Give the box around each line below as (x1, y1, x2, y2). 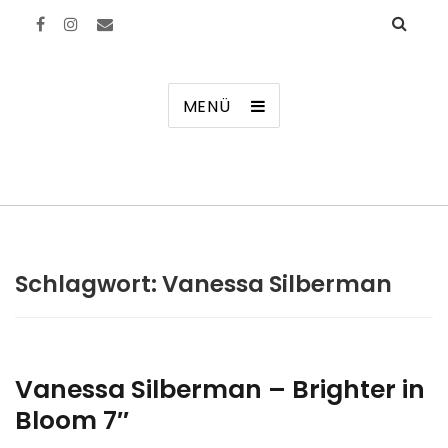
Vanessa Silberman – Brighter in (15, 372, 425, 407)
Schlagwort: (15, 268, 162, 300)
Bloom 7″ (15, 403, 129, 438)
